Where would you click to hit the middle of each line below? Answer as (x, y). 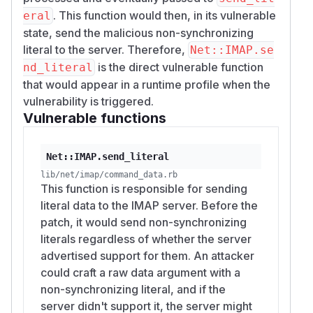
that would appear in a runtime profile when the (147, 84)
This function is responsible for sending (144, 188)
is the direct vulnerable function (179, 67)
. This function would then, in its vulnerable (165, 15)
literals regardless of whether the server (146, 239)
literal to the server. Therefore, (105, 49)
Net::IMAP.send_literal (108, 156)
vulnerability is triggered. (88, 101)
